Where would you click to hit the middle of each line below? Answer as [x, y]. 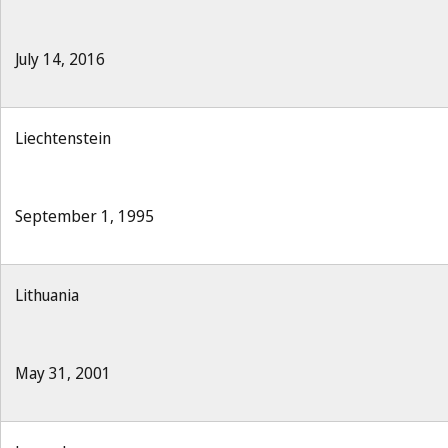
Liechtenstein [63, 138]
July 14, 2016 [60, 59]
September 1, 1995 [84, 216]
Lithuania [47, 295]
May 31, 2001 [63, 373]
